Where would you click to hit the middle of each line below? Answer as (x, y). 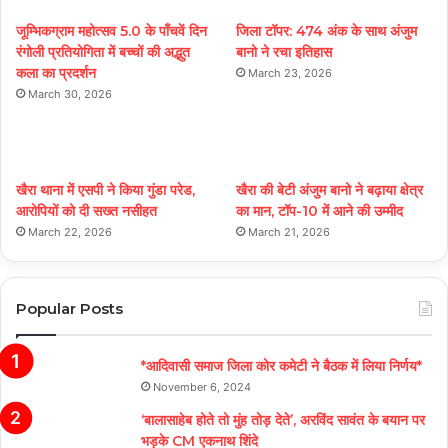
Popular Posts (69, 308)
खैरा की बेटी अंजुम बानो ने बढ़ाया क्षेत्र (330, 189)
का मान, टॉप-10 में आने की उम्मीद (320, 210)
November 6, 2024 (202, 386)
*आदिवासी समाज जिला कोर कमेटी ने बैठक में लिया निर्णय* (281, 365)
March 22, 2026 (70, 231)
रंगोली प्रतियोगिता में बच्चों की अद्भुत (103, 51)
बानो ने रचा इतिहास (284, 51)
